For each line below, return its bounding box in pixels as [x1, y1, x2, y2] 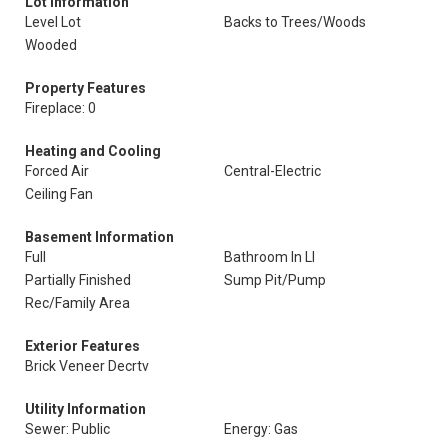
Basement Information [25, 229, 174, 245]
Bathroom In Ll [224, 249, 315, 265]
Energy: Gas [224, 421, 298, 437]
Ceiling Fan [25, 186, 93, 202]
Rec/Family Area [25, 295, 130, 311]
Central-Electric [224, 163, 321, 179]
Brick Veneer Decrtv [25, 358, 149, 374]
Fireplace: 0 [25, 100, 96, 116]
